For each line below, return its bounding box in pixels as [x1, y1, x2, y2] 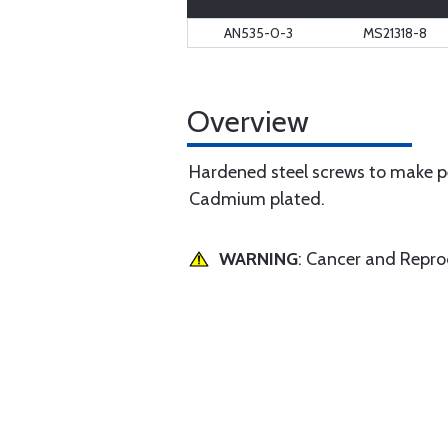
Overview [187, 103, 309, 140]
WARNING [219, 248, 298, 270]
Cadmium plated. [189, 188, 325, 210]
